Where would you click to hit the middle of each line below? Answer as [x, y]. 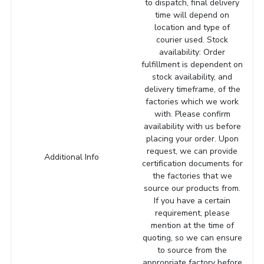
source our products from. [192, 188]
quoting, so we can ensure [192, 237]
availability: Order [192, 52]
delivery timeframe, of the [192, 89]
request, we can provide [192, 151]
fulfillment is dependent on [192, 64]
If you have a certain [192, 200]
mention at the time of [192, 225]
